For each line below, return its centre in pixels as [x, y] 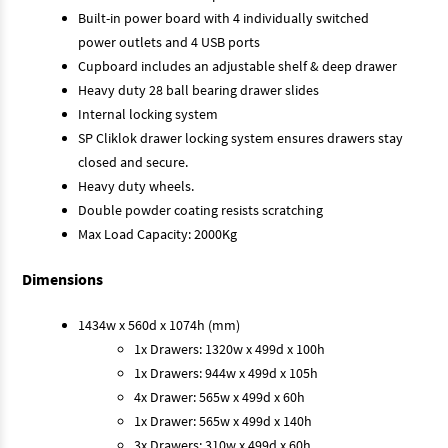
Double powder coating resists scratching [200, 209]
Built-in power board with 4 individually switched [223, 17]
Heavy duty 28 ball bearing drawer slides [198, 89]
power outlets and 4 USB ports [169, 41]
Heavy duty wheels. [136, 185]
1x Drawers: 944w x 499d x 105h [226, 372]
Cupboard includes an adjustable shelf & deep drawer [237, 65]
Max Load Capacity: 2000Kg [157, 233]
